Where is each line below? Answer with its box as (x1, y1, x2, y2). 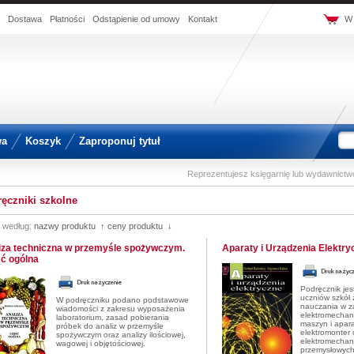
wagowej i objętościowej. (56, 339, 145, 348)
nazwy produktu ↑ (34, 221, 105, 231)
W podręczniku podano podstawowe (56, 296, 189, 304)
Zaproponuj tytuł (79, 135, 160, 147)
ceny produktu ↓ (107, 221, 172, 231)
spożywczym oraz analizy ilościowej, (56, 330, 186, 339)
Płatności (50, 14, 85, 24)
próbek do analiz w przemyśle (56, 322, 164, 330)
